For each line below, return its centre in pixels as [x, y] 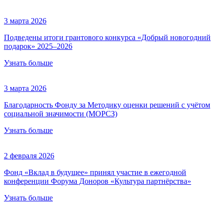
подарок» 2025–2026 [38, 46]
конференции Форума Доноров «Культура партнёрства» [98, 181]
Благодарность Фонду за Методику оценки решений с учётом [107, 105]
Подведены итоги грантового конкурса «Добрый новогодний [107, 38]
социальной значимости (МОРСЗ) [61, 114]
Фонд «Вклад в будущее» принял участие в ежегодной [95, 173]
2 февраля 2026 [29, 156]
